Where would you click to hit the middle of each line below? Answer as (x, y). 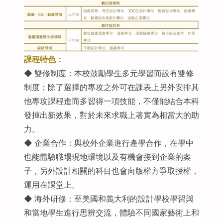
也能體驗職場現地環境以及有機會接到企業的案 (107, 157)
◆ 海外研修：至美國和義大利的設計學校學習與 (109, 199)
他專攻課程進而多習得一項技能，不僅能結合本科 (111, 101)
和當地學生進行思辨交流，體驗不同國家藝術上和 (111, 213)
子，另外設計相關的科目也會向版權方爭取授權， (111, 171)
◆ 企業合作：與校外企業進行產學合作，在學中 (109, 143)
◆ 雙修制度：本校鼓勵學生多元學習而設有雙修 (109, 73)
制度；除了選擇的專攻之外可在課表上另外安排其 (111, 87)
